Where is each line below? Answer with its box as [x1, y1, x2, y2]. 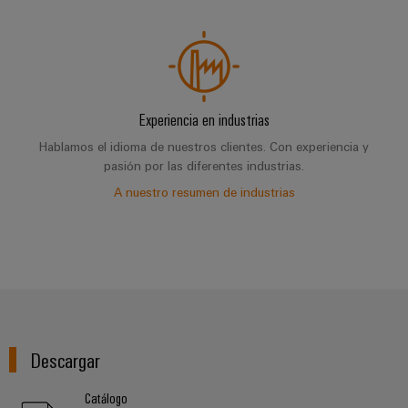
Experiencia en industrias [138, 109, 270, 130]
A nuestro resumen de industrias [113, 184, 295, 200]
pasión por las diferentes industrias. [104, 158, 304, 174]
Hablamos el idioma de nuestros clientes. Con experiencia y [39, 138, 369, 155]
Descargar [31, 346, 101, 373]
